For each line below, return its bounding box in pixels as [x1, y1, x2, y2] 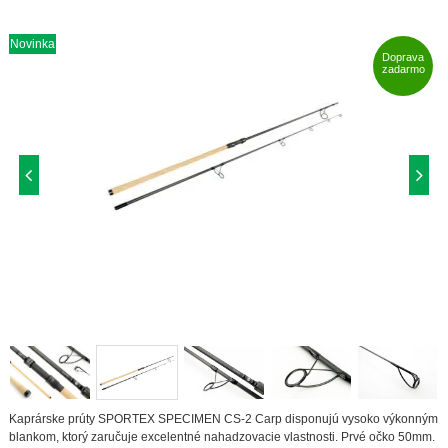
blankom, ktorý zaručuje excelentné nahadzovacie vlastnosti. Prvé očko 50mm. [8, 430, 435, 445]
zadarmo [381, 62, 425, 75]
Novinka [9, 36, 55, 51]
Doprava [382, 50, 425, 63]
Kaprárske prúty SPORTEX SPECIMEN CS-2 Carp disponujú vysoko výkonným [8, 412, 438, 427]
